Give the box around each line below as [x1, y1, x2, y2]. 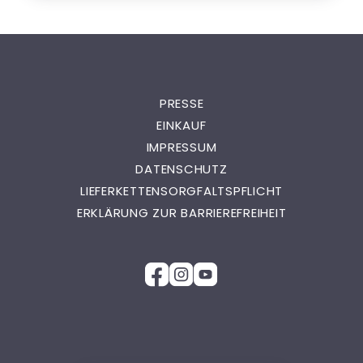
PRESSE [159, 95, 204, 112]
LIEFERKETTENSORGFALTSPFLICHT [80, 182, 283, 199]
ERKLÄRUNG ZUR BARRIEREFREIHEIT [76, 204, 287, 221]
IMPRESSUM [146, 139, 217, 156]
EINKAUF [156, 117, 207, 134]
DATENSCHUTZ [135, 160, 228, 177]
